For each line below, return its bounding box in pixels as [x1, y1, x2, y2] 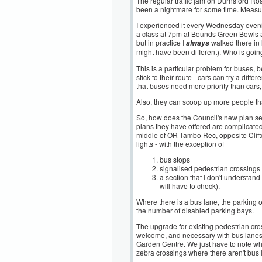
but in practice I [136, 37, 186, 47]
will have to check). [160, 181, 220, 191]
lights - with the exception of [136, 139, 224, 149]
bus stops [160, 154, 192, 164]
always [186, 38, 209, 48]
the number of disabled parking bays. [136, 205, 254, 215]
